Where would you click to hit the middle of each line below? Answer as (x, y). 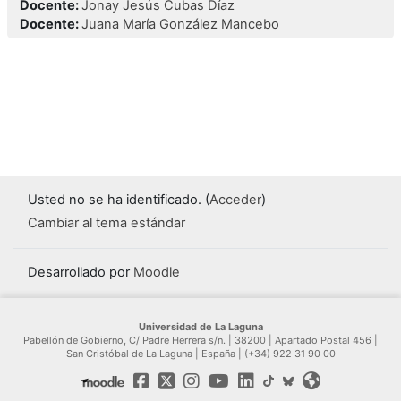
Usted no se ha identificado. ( (119, 200)
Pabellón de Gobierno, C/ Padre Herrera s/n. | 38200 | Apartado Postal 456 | (200, 340)
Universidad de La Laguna (200, 327)
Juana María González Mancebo (180, 24)
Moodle (157, 273)
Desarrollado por (81, 273)
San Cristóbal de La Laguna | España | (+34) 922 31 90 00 (200, 354)
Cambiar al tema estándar (107, 222)
